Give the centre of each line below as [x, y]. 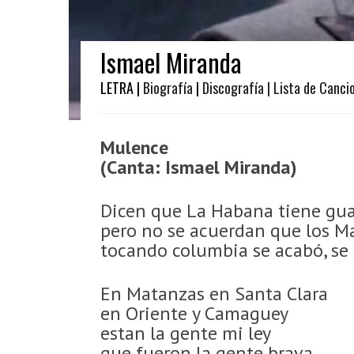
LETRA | [122, 88]
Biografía [168, 88]
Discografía [233, 88]
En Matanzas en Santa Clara [214, 294]
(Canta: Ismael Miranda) [199, 167]
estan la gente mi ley [186, 333]
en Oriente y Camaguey [194, 313]
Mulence [134, 147]
